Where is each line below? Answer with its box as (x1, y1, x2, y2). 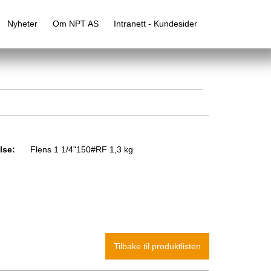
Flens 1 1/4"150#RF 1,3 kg (28, 145, 134, 154)
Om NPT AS (52, 19, 99, 28)
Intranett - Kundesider (113, 19, 197, 28)
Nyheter (7, 19, 38, 28)
